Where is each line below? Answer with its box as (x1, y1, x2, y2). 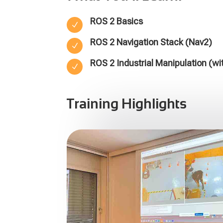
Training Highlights (67, 96, 187, 112)
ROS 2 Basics (90, 16, 143, 27)
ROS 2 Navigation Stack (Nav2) (90, 37, 213, 48)
